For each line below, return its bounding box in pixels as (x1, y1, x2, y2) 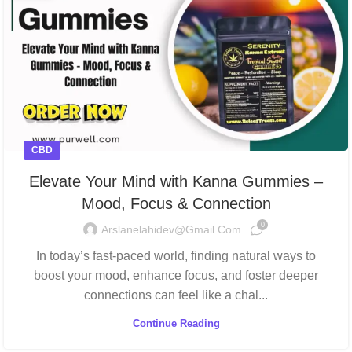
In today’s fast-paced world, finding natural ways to (36, 248, 316, 262)
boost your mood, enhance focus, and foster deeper (34, 268, 318, 282)
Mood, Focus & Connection (81, 194, 271, 212)
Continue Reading (132, 317, 220, 329)
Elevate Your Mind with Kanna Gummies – (29, 172, 323, 190)
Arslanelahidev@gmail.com (101, 223, 241, 236)
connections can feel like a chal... (84, 288, 268, 302)
